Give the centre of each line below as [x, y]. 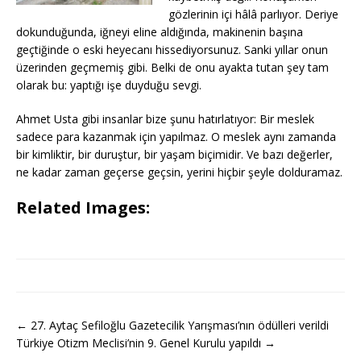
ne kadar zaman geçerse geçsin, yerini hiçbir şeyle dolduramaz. [179, 172]
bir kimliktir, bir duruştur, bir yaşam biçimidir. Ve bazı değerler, [174, 155]
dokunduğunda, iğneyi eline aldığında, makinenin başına [160, 32]
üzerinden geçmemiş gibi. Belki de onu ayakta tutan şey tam [172, 68]
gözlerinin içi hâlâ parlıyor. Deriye [253, 15]
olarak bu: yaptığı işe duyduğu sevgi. [109, 85]
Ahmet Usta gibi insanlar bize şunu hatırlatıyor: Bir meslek [165, 119]
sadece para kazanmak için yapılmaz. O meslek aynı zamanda [176, 137]
